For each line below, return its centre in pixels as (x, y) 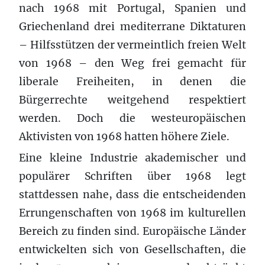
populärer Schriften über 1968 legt (132, 176)
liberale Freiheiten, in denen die (132, 81)
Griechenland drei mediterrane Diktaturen (132, 26)
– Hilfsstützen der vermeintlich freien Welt (132, 45)
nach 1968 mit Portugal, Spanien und (132, 8)
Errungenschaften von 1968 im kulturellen (132, 213)
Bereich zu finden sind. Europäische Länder (132, 231)
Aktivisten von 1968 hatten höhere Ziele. (124, 136)
